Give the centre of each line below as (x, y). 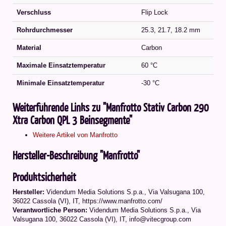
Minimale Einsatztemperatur (61, 83)
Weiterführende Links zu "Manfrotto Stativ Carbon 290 (111, 107)
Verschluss (34, 12)
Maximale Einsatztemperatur (61, 65)
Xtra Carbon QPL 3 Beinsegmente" (72, 120)
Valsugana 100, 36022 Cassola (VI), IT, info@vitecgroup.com (102, 219)
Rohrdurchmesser (45, 30)
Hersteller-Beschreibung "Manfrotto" (76, 155)
